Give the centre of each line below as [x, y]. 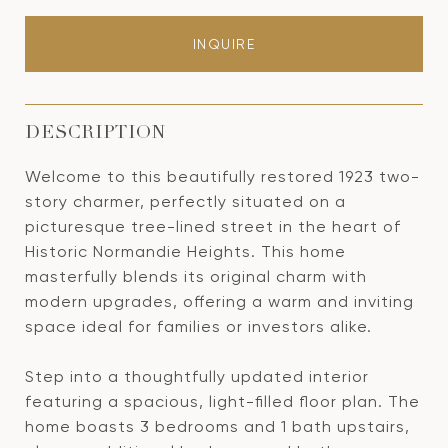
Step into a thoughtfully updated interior [197, 376]
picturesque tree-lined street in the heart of [213, 226]
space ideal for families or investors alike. [198, 326]
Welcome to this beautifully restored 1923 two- [222, 176]
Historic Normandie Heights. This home [185, 251]
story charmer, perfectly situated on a [185, 201]
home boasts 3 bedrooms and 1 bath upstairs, [217, 426]
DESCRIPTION [95, 134]
